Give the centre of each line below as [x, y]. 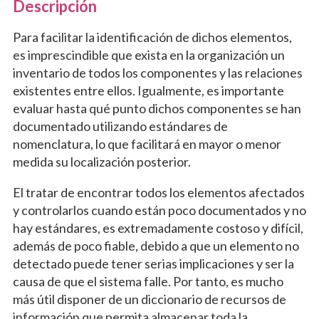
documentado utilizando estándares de [120, 126]
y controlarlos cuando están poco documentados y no [159, 210]
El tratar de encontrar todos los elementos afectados [158, 193]
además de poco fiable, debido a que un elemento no [156, 246]
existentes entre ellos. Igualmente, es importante [148, 91]
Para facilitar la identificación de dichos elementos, [152, 37]
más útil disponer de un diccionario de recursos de [149, 299]
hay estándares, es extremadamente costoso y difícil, [158, 228]
